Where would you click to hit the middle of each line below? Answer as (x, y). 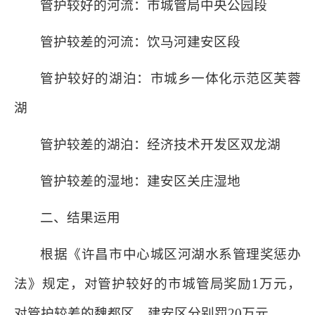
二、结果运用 (81, 218)
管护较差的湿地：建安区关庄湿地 (141, 181)
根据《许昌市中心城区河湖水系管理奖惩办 (171, 254)
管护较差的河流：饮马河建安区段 (141, 42)
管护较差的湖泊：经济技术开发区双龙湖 (161, 144)
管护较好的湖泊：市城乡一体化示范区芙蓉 (171, 78)
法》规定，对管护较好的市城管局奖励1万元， (157, 284)
